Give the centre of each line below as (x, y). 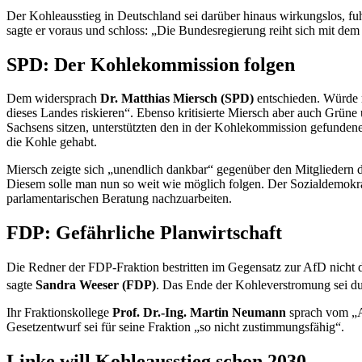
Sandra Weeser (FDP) (94, 285)
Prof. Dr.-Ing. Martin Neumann (199, 313)
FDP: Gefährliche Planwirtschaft (144, 233)
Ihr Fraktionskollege (59, 313)
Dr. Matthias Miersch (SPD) (177, 99)
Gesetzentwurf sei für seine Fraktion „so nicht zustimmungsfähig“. (175, 327)
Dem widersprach (53, 99)
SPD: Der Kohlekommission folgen (151, 64)
